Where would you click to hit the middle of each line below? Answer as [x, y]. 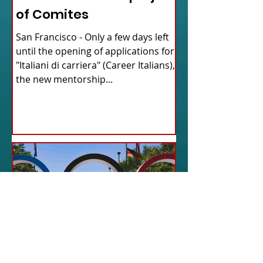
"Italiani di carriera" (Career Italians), [95, 65]
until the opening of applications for [95, 51]
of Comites [52, 15]
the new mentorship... [64, 80]
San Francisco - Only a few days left [48, 37]
